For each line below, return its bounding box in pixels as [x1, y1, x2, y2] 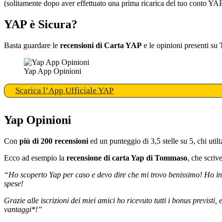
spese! [4, 179, 23, 188]
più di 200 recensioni [19, 137, 88, 146]
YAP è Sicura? [4, 18, 77, 31]
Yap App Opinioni [24, 67, 81, 76]
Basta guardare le [4, 41, 60, 50]
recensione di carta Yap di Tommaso [66, 154, 187, 163]
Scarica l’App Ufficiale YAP [15, 86, 113, 96]
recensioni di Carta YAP [60, 41, 142, 50]
